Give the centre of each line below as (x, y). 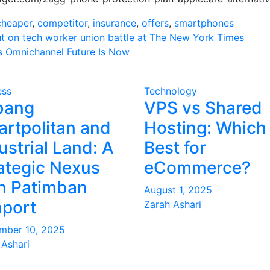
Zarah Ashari (173, 204)
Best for (175, 148)
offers (155, 23)
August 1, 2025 (178, 190)
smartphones (204, 23)
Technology (171, 91)
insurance (115, 23)
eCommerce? (197, 168)
